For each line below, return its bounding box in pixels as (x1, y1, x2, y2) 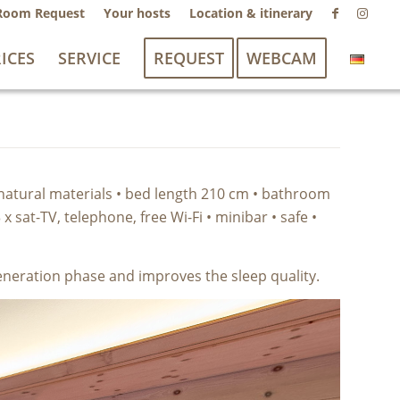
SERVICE (58, 47, 121, 69)
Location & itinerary (189, 4, 313, 21)
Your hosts (104, 4, 171, 21)
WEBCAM (246, 47, 318, 69)
